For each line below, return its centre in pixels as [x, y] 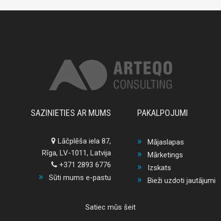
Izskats [159, 168]
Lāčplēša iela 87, [83, 141]
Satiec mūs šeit [110, 207]
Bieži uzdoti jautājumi [181, 181]
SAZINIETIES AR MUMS [71, 113]
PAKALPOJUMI [162, 113]
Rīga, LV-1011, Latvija [76, 153]
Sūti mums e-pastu [80, 178]
